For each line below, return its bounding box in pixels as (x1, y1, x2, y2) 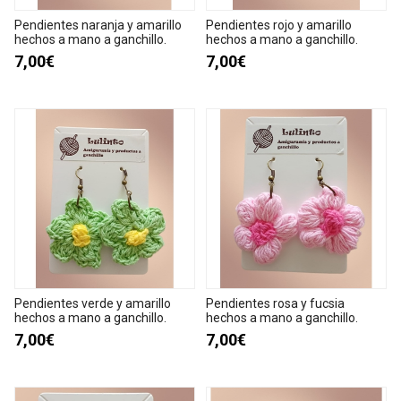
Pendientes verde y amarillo (14, 295, 171, 311)
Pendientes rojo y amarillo (206, 17, 352, 32)
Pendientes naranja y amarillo (14, 17, 182, 32)
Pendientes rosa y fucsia (206, 295, 345, 311)
